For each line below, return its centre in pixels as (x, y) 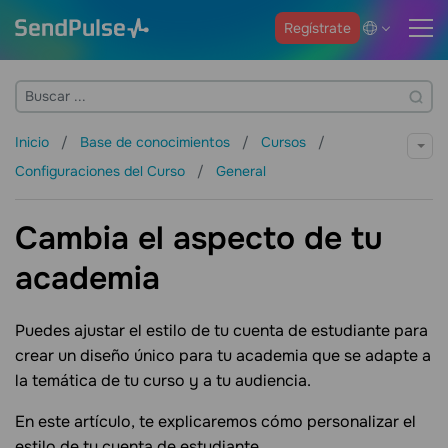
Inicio (34, 142)
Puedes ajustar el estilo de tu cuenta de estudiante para (221, 331)
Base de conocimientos (157, 142)
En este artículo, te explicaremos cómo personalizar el (215, 422)
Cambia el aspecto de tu (199, 239)
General (241, 171)
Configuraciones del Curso (102, 171)
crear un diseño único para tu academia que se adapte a (223, 356)
